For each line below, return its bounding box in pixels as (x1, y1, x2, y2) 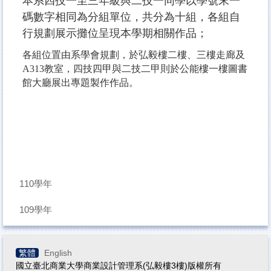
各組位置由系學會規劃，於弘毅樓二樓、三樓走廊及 (22, 50, 245, 60)
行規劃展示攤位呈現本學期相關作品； (22, 27, 207, 40)
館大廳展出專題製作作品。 (22, 77, 139, 88)
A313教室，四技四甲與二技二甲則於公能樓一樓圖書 (22, 64, 247, 74)
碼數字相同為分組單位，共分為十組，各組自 (22, 11, 240, 24)
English (44, 247, 72, 258)
